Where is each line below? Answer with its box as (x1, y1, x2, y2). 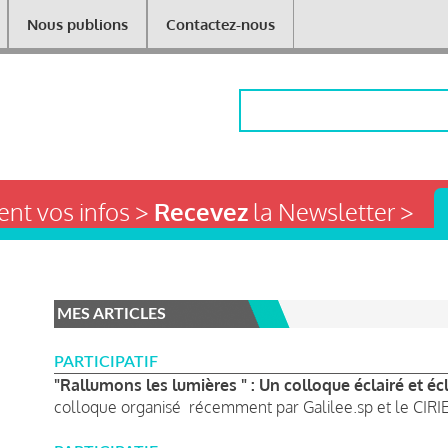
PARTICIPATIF (54, 353, 158, 370)
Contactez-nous (165, 15, 275, 34)
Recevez (154, 195, 248, 227)
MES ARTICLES (57, 305, 166, 322)
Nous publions (26, 15, 128, 34)
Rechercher (239, 90, 322, 110)
